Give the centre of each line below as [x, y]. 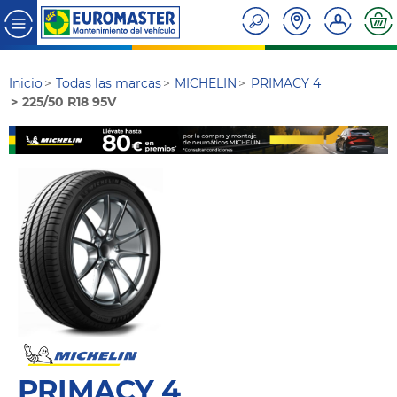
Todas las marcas [109, 84]
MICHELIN [206, 84]
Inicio [26, 84]
